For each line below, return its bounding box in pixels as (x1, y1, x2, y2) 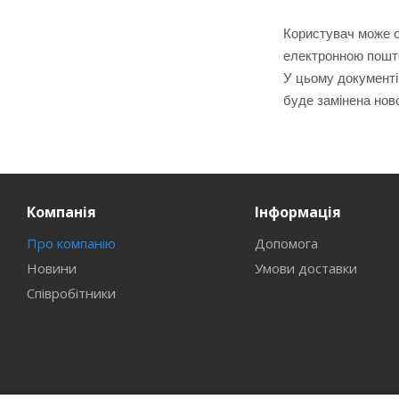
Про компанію (27, 234, 116, 252)
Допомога (254, 234, 318, 252)
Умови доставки (254, 259, 357, 277)
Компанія (27, 202, 96, 222)
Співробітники (27, 284, 116, 302)
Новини (27, 259, 77, 277)
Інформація (254, 202, 341, 222)
